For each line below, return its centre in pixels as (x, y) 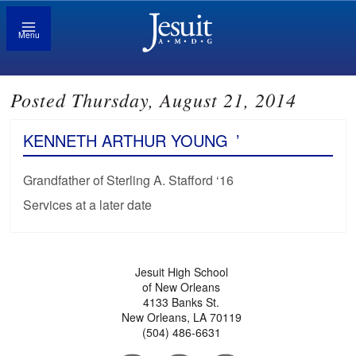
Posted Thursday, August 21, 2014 (154, 100)
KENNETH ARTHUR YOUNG (126, 141)
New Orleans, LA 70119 (181, 317)
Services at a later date (88, 205)
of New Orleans (182, 287)
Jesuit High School (181, 272)
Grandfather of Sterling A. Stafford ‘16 (129, 180)
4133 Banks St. (182, 302)
